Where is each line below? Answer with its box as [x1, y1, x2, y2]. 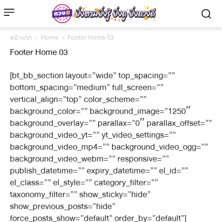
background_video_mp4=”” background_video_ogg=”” [10, 140, 208, 154]
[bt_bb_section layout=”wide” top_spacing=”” [10, 68, 175, 83]
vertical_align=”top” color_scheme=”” [10, 92, 147, 107]
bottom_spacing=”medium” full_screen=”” [10, 80, 164, 95]
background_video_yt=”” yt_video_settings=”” [10, 128, 176, 142]
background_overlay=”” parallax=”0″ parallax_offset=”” [10, 116, 212, 130]
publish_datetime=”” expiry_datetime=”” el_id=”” [10, 164, 188, 178]
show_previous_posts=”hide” [10, 199, 115, 214]
